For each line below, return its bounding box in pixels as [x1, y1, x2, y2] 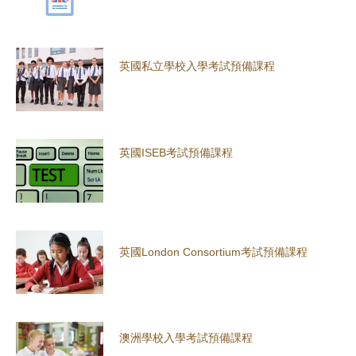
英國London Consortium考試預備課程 [119, 245, 308, 258]
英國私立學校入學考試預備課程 [119, 59, 275, 72]
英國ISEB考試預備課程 [119, 146, 233, 160]
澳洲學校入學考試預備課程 [119, 331, 253, 344]
